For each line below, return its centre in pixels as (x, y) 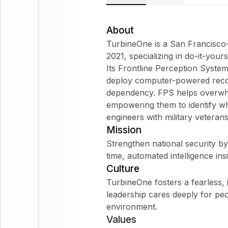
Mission (124, 130)
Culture (123, 168)
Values (121, 219)
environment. (132, 206)
